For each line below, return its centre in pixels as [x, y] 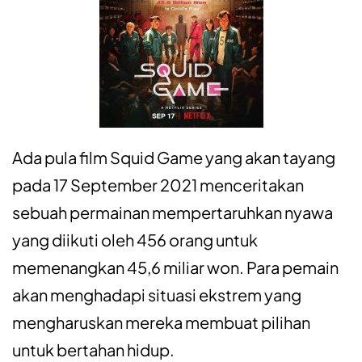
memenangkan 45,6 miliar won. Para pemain [175, 267]
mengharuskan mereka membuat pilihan [161, 322]
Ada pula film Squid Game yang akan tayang [174, 158]
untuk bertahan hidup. [93, 350]
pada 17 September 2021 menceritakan [158, 185]
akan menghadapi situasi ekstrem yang [157, 295]
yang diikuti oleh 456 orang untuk [135, 240]
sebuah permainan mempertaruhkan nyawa [173, 213]
